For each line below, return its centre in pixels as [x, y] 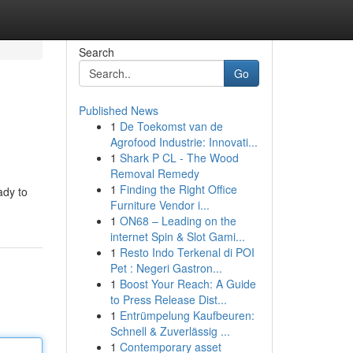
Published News [118, 110]
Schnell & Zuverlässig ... [170, 331]
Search [96, 52]
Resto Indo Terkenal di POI [187, 252]
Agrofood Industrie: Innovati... [184, 142]
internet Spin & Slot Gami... [177, 236]
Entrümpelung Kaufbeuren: [187, 315]
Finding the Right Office [178, 189]
